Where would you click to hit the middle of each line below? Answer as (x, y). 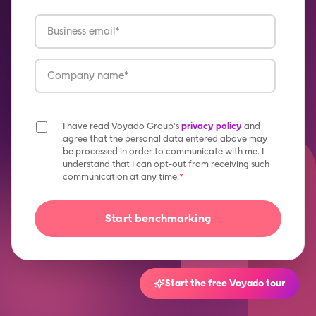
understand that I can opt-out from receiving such (166, 164)
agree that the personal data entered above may (165, 138)
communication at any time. (121, 176)
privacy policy (212, 126)
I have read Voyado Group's (122, 126)
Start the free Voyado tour (225, 283)
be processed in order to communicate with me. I (163, 151)
